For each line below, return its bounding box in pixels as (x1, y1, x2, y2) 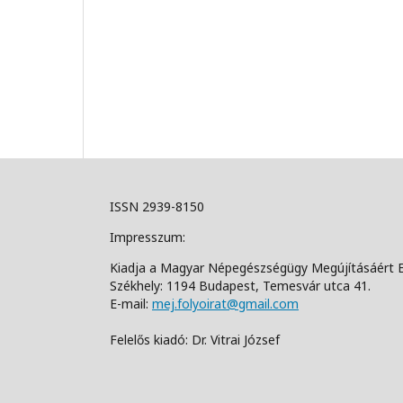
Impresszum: (110, 228, 189, 246)
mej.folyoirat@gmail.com (152, 295, 299, 313)
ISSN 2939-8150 (110, 198, 208, 216)
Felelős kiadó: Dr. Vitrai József (110, 331, 280, 349)
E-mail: (110, 295, 152, 313)
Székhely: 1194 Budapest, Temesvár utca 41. (110, 277, 371, 295)
